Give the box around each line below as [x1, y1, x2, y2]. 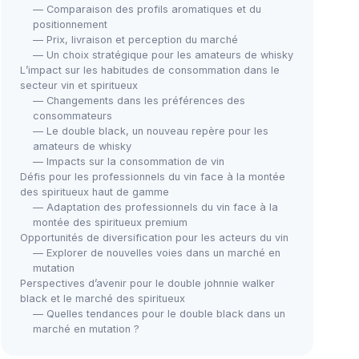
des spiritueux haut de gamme [20, 186, 169, 198]
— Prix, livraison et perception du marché [33, 34, 238, 46]
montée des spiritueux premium [33, 216, 188, 228]
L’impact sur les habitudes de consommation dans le [20, 64, 280, 76]
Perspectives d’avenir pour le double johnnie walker [20, 277, 275, 289]
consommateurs [33, 110, 112, 122]
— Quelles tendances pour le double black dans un [33, 308, 285, 320]
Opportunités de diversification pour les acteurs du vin [20, 232, 288, 244]
